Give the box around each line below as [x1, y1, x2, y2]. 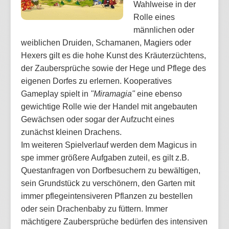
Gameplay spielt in [21, 89, 88, 99]
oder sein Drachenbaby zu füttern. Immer [21, 204, 168, 214]
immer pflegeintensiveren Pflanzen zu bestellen [21, 192, 193, 201]
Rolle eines [133, 13, 175, 22]
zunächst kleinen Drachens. [21, 128, 122, 137]
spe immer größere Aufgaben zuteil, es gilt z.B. [21, 153, 189, 163]
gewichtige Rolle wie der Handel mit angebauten [21, 102, 197, 111]
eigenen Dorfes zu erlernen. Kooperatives [21, 77, 172, 86]
